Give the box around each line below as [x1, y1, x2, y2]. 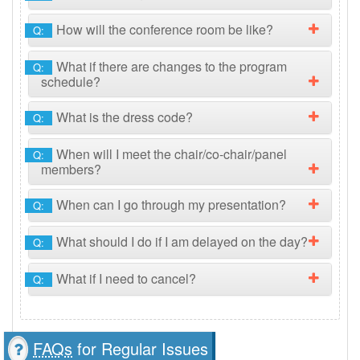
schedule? [41, 72, 100, 91]
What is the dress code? [56, 108, 193, 126]
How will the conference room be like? [56, 20, 273, 39]
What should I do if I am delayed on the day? [56, 232, 308, 251]
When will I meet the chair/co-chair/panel [56, 145, 287, 163]
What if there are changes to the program [56, 57, 287, 76]
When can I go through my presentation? [56, 195, 286, 214]
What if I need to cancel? [56, 269, 196, 288]
